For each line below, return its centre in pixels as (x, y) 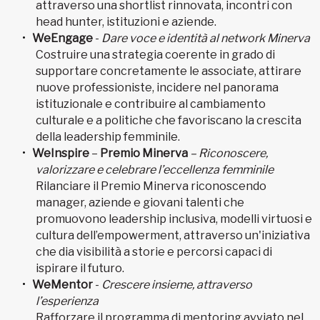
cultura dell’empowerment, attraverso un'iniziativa (173, 235)
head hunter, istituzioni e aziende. (126, 21)
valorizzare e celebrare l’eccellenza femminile (155, 169)
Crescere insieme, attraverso (177, 284)
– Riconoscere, (228, 153)
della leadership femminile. (108, 136)
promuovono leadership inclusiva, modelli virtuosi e (174, 219)
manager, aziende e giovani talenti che (140, 202)
